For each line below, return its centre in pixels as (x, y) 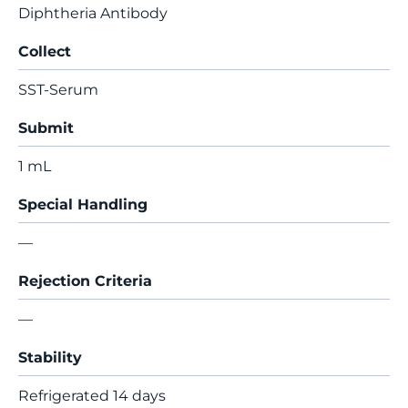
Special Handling (83, 204)
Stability (50, 357)
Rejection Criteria (85, 281)
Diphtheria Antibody (93, 13)
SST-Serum (58, 90)
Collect (45, 51)
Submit (46, 128)
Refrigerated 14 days (92, 396)
